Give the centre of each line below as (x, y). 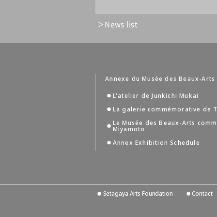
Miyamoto (129, 129)
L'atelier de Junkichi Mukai (156, 96)
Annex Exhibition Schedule (156, 143)
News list (121, 24)
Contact (202, 194)
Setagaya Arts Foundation (138, 194)
